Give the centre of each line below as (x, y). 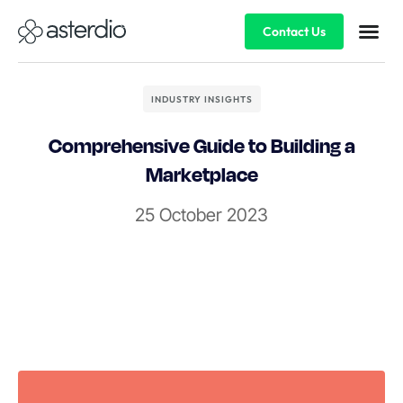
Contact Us (294, 31)
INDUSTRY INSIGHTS (201, 99)
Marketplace (201, 174)
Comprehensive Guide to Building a (201, 145)
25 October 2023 (201, 215)
